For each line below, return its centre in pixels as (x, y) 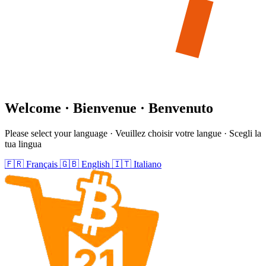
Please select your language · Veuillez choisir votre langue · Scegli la (133, 133)
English (96, 164)
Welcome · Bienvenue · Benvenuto (109, 108)
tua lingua (23, 144)
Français (42, 164)
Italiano (148, 164)
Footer (25, 177)
